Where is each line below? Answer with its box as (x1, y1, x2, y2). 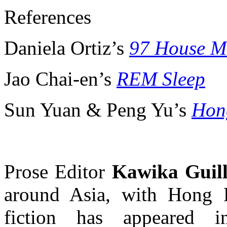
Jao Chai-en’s (4, 67, 117, 90)
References (4, 6, 91, 28)
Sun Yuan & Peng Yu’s (4, 98, 192, 121)
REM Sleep (117, 67, 205, 90)
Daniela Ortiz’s (4, 36, 129, 59)
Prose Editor (4, 160, 112, 182)
